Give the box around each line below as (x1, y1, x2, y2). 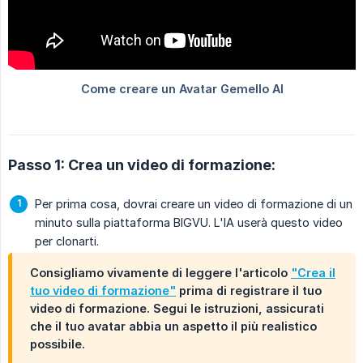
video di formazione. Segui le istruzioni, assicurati (30, 301, 324, 316)
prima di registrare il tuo (176, 284, 322, 298)
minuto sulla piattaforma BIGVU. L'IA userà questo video (35, 216, 343, 230)
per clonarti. (35, 234, 99, 249)
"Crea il (291, 266, 335, 280)
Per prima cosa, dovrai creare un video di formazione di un (35, 197, 352, 211)
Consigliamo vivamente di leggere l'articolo (30, 266, 291, 280)
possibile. (30, 337, 85, 352)
